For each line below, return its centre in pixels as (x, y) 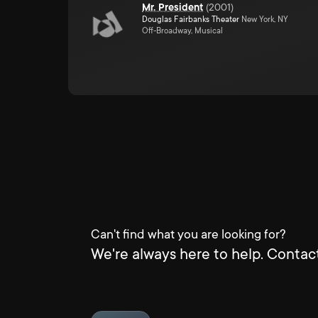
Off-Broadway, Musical (182, 31)
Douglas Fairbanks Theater (191, 20)
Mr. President (173, 7)
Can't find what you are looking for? (188, 234)
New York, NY (264, 20)
